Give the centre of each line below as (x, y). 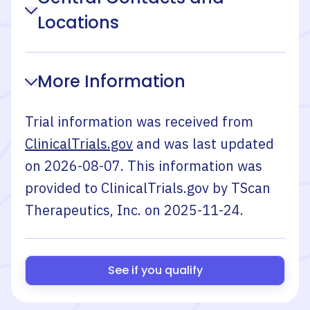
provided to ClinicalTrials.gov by (128, 188)
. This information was (191, 166)
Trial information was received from (139, 121)
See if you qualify (155, 270)
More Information (111, 81)
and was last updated (205, 144)
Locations (78, 22)
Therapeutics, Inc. (83, 210)
